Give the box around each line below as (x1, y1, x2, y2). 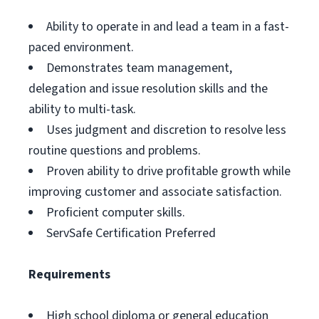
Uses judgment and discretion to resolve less (46, 121, 286, 139)
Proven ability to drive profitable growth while (46, 162, 291, 180)
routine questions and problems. (28, 142, 201, 159)
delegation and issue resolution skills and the (28, 80, 268, 98)
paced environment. (28, 38, 134, 56)
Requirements (28, 266, 110, 283)
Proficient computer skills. (46, 204, 185, 221)
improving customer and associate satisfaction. (28, 183, 282, 201)
